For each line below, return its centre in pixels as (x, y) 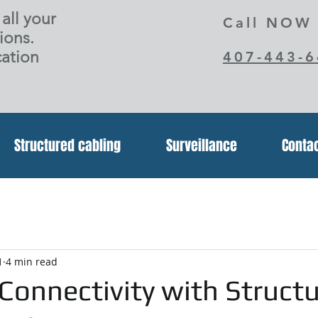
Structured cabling (67, 146)
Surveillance (201, 146)
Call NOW (268, 23)
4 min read (32, 261)
